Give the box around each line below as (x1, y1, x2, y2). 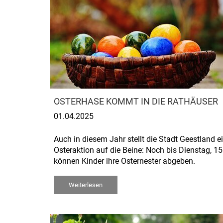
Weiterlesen (69, 181, 103, 189)
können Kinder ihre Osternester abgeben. (54, 156, 195, 166)
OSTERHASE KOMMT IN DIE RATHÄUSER (54, 97, 218, 107)
